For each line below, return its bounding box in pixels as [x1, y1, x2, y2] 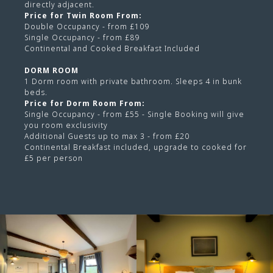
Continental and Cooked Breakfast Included [24, 43, 200, 54]
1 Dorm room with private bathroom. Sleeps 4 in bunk [24, 76, 242, 87]
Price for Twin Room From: [24, 10, 142, 21]
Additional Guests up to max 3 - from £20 [24, 130, 190, 141]
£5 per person [24, 152, 83, 163]
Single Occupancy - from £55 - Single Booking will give [24, 108, 244, 119]
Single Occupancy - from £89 [24, 32, 140, 43]
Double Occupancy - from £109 [24, 21, 149, 32]
